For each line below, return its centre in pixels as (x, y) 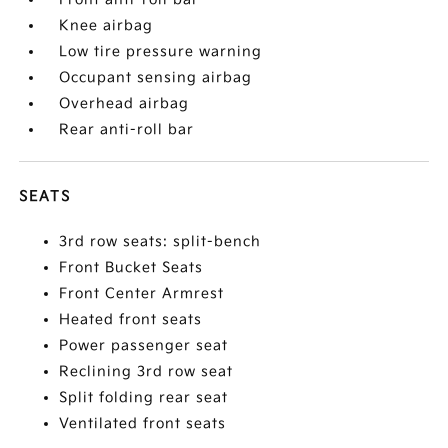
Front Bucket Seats (131, 267)
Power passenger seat (144, 345)
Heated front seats (131, 319)
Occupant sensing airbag (156, 77)
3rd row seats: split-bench (160, 241)
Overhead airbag (124, 103)
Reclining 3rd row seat (146, 371)
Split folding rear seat (144, 397)
